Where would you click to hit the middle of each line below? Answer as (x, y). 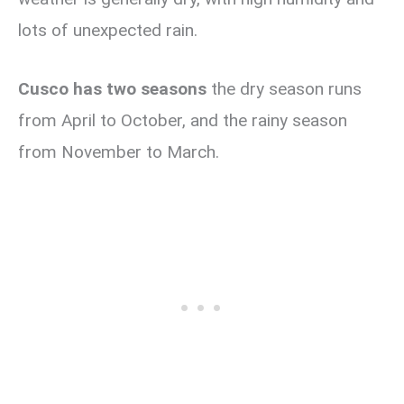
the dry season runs (284, 89)
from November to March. (119, 152)
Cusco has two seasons (112, 89)
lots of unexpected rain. (108, 30)
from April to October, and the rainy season (183, 121)
